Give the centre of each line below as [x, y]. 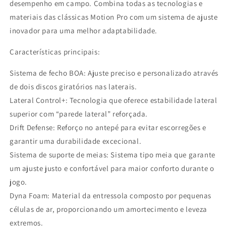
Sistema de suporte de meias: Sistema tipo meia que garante [112, 155]
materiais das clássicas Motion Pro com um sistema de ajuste [114, 17]
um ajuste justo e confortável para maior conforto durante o [112, 168]
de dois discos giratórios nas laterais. [73, 87]
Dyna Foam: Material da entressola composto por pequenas [111, 195]
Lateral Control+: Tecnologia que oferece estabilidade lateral [114, 100]
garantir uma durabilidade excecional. [76, 141]
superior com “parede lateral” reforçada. [79, 114]
